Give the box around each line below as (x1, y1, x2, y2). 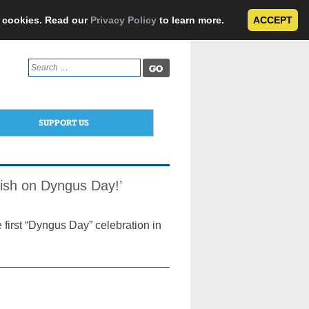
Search (27, 59, 54, 69)
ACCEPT (253, 14, 292, 26)
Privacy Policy (90, 14, 157, 26)
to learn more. (157, 14, 227, 26)
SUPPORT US (38, 117, 89, 128)
